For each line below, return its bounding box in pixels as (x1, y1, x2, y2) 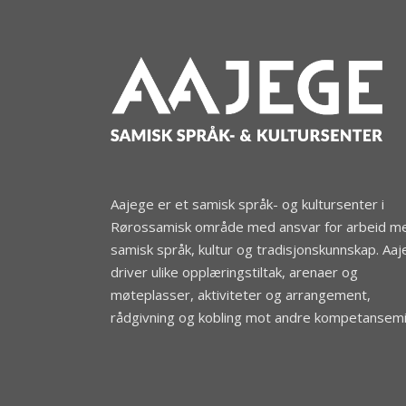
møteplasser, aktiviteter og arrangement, (111, 285, 371, 304)
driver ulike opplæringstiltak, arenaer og (111, 262, 358, 281)
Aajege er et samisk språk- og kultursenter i (111, 194, 384, 213)
